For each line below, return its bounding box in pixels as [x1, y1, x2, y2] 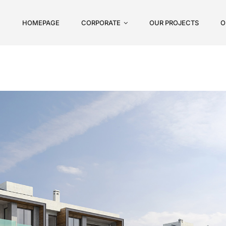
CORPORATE [81, 18, 121, 27]
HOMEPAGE [22, 18, 60, 27]
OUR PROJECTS [149, 18, 199, 27]
